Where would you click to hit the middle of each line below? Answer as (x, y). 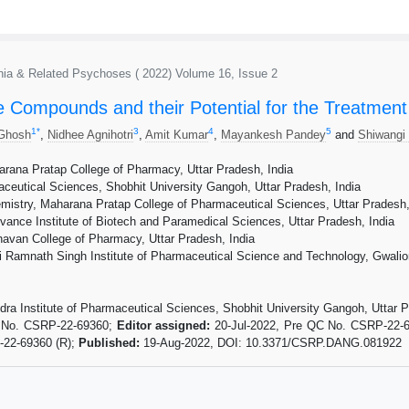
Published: (109, 342)
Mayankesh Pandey (273, 134)
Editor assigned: (166, 325)
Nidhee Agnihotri (90, 134)
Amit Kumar (177, 134)
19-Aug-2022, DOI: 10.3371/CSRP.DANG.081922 (271, 342)
